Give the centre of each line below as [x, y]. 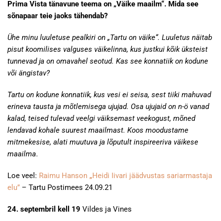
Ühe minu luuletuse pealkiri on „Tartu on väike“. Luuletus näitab [110, 37]
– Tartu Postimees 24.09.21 [66, 187]
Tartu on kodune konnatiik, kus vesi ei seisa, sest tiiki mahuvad [109, 95]
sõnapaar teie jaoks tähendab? [57, 16]
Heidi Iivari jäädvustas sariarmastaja [152, 176]
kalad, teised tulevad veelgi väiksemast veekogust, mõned [101, 118]
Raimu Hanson [64, 176]
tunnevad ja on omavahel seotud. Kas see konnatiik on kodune [108, 61]
